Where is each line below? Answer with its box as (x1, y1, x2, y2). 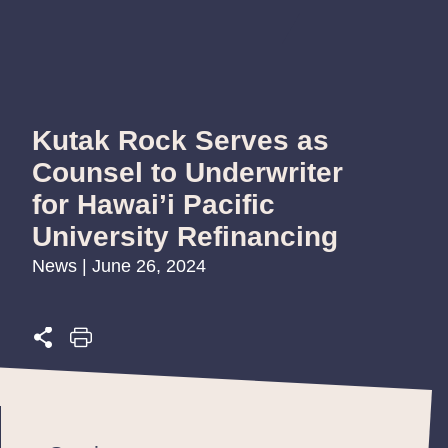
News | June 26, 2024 (32, 255, 206, 276)
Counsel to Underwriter (32, 156, 343, 188)
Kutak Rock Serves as (32, 124, 329, 156)
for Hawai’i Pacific (32, 188, 275, 220)
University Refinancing (32, 220, 338, 252)
